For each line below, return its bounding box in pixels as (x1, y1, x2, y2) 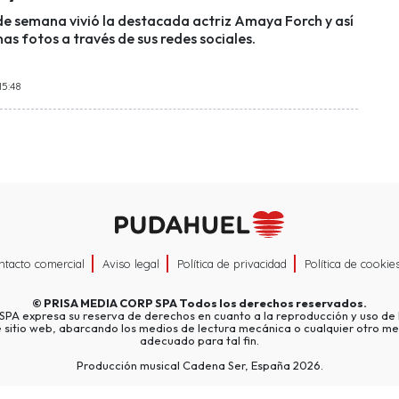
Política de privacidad (177, 256, 287, 272)
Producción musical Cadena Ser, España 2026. (76, 358, 323, 373)
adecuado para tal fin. (140, 333, 259, 348)
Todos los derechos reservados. (177, 296, 367, 311)
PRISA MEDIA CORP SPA (44, 296, 177, 311)
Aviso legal (102, 256, 159, 272)
